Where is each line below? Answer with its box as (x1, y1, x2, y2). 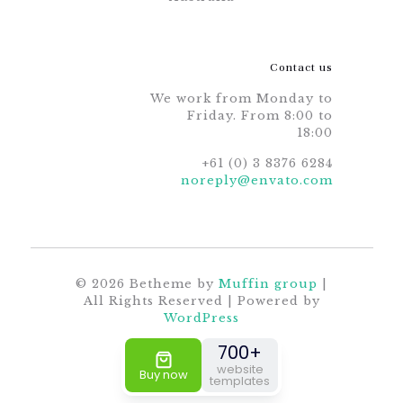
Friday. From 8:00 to (186, 108, 333, 123)
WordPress (164, 310, 239, 326)
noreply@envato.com (180, 173, 333, 188)
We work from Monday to (149, 91, 333, 106)
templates (210, 372, 270, 390)
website (216, 361, 264, 378)
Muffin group (219, 276, 318, 291)
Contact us (269, 60, 333, 75)
